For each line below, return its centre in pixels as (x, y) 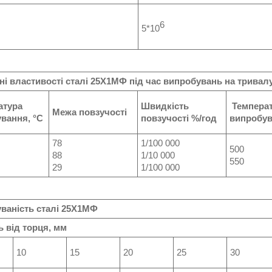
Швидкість (165, 106)
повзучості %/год (179, 118)
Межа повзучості (90, 112)
